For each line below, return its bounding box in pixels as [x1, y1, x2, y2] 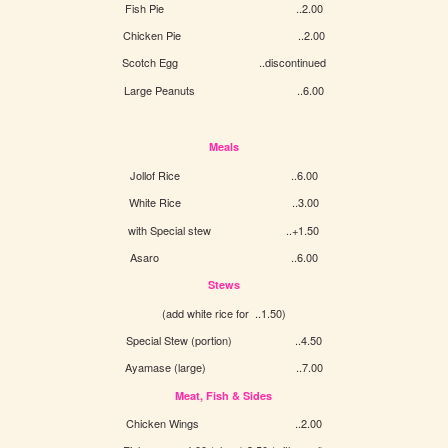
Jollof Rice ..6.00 [129, 166, 318, 183]
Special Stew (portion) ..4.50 [125, 331, 322, 348]
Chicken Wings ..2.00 [125, 414, 322, 431]
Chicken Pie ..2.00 [122, 27, 325, 44]
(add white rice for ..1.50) [161, 304, 286, 321]
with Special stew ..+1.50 [128, 221, 320, 238]
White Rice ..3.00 [128, 194, 319, 211]
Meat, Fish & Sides [175, 387, 273, 403]
